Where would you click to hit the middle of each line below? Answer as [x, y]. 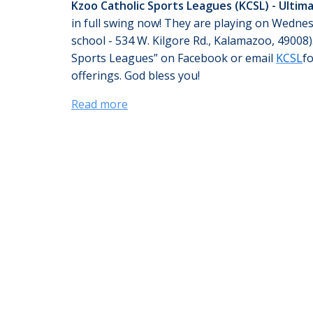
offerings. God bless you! [136, 76]
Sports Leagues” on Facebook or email [174, 58]
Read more [100, 104]
